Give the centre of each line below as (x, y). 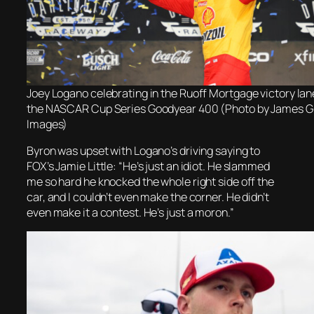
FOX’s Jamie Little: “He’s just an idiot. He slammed (148, 166)
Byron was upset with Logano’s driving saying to (144, 151)
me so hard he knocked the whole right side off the (150, 182)
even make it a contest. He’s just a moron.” (130, 213)
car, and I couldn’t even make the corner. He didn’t (148, 197)
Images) (47, 124)
